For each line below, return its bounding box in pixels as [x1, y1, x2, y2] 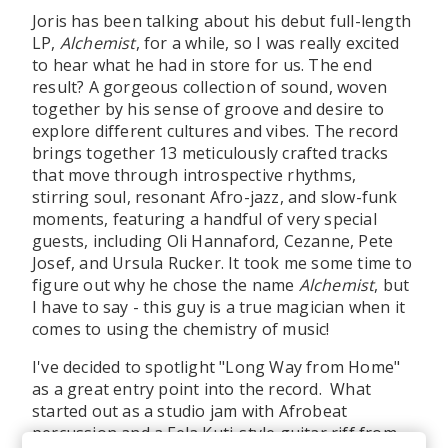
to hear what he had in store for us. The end [32, 53, 372, 76]
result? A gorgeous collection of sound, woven [32, 75, 388, 98]
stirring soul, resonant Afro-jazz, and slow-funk [32, 185, 398, 208]
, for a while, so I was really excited [135, 31, 400, 54]
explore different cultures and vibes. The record [32, 119, 399, 142]
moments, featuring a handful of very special [32, 207, 377, 230]
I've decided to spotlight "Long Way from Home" [32, 355, 401, 378]
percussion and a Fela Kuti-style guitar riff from [32, 421, 397, 444]
